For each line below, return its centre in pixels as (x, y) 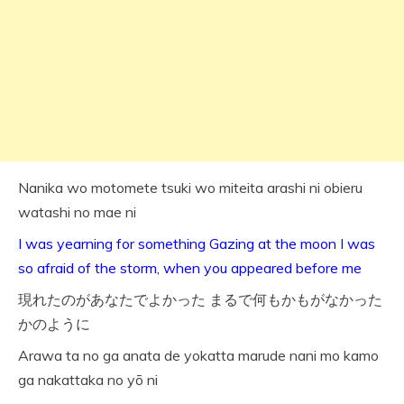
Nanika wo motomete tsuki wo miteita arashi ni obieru (190, 188)
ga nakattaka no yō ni (88, 380)
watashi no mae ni (77, 212)
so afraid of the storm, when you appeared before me (190, 268)
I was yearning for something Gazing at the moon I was (197, 244)
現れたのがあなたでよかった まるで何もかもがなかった (200, 300)
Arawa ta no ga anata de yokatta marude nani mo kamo (198, 356)
